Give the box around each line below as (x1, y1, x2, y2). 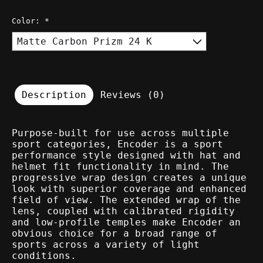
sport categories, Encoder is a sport (12, 138, 223, 150)
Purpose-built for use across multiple (12, 127, 229, 139)
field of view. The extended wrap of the (12, 194, 241, 205)
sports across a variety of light (12, 238, 200, 250)
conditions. (12, 249, 76, 261)
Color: (12, 16, 45, 25)
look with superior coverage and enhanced (12, 183, 247, 194)
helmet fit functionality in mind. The (12, 160, 229, 172)
